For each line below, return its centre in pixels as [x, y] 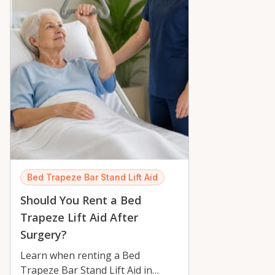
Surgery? [44, 235]
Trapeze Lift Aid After [79, 218]
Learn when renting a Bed [80, 256]
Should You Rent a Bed [81, 200]
